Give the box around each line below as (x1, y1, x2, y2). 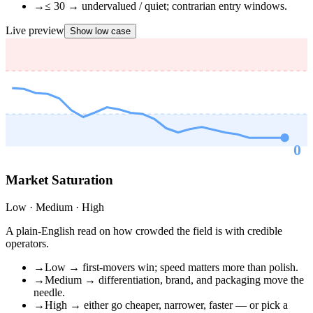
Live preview (6, 24, 64, 37)
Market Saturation (6, 173, 113, 188)
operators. (6, 238, 49, 250)
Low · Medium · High (6, 201, 104, 214)
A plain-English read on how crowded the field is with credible (6, 225, 282, 238)
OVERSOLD (49, 146, 117, 157)
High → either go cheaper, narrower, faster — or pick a (45, 299, 288, 312)
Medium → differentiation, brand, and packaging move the (45, 274, 304, 286)
